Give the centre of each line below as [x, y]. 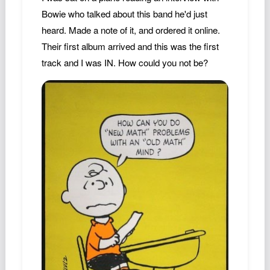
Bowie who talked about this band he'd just [124, 14]
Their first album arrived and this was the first [130, 46]
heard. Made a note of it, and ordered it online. [130, 30]
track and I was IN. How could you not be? [124, 62]
